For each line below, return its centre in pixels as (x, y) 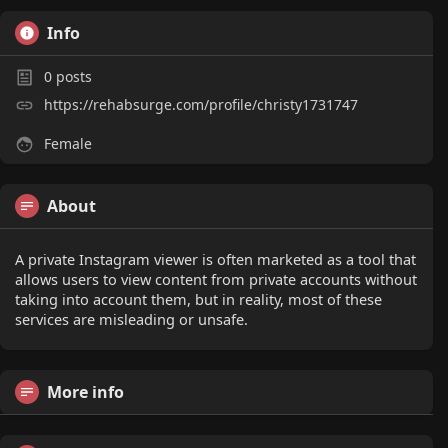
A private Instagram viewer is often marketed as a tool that (215, 259)
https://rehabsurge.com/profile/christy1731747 (201, 104)
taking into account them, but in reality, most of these (198, 299)
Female (66, 143)
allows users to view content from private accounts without (216, 279)
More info (85, 392)
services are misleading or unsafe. (131, 319)
